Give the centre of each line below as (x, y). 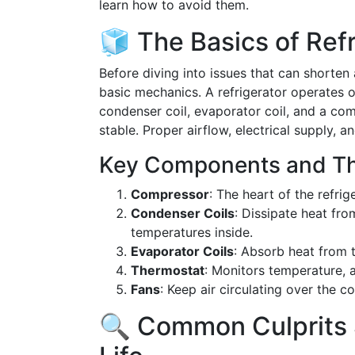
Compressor (170, 194)
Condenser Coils (183, 213)
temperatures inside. (192, 232)
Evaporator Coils (182, 251)
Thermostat (168, 270)
